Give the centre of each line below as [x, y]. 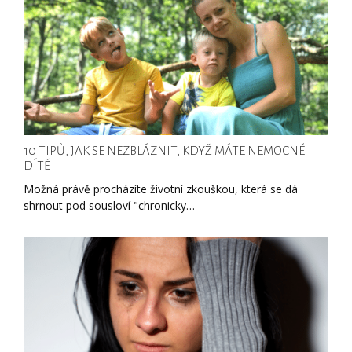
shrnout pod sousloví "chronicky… [109, 206]
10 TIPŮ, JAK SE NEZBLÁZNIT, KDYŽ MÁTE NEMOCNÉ [164, 151]
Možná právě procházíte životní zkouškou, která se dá [161, 189]
